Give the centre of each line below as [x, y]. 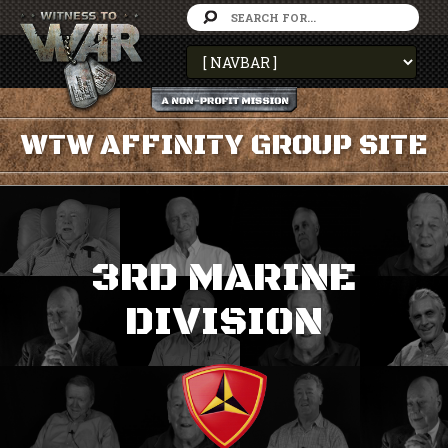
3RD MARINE [224, 278]
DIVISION [224, 322]
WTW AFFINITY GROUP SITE [224, 145]
